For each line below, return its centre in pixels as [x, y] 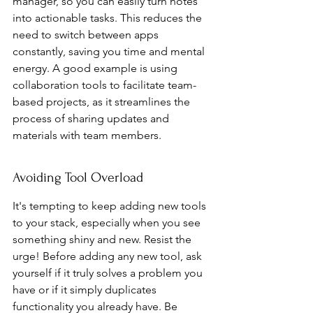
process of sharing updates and [92, 118]
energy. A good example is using [96, 68]
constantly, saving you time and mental [110, 51]
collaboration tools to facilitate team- [104, 85]
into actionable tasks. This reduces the [109, 18]
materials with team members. [87, 135]
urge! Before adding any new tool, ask [109, 256]
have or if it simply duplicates [86, 290]
